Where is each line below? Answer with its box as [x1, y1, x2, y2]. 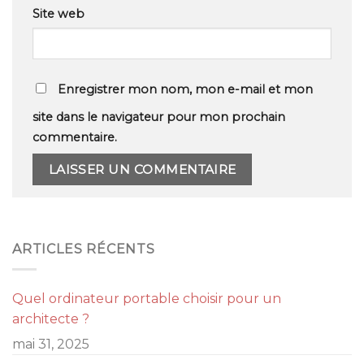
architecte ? [12, 310, 89, 327]
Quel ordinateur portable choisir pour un [12, 290, 281, 306]
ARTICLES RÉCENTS [12, 241, 155, 258]
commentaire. [32, 129, 117, 145]
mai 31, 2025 [12, 336, 89, 352]
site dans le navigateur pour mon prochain [32, 109, 285, 124]
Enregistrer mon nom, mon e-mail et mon [58, 81, 313, 97]
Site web [32, 6, 84, 21]
